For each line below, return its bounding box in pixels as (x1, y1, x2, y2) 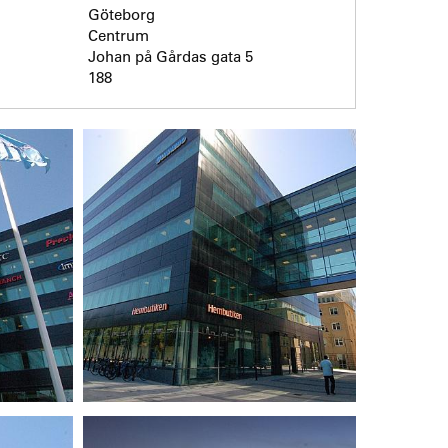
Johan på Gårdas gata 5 (87, 45, 253, 66)
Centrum (87, 24, 149, 45)
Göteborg (87, 3, 155, 24)
